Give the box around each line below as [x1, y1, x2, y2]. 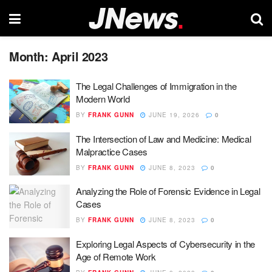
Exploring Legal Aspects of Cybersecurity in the [76, 237, 255, 250]
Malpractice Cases [76, 144, 148, 158]
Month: [9, 47, 52, 65]
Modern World [76, 92, 130, 105]
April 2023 [52, 47, 108, 65]
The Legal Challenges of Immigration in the [76, 80, 237, 92]
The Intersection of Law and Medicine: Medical [76, 132, 251, 145]
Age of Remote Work [76, 250, 156, 263]
